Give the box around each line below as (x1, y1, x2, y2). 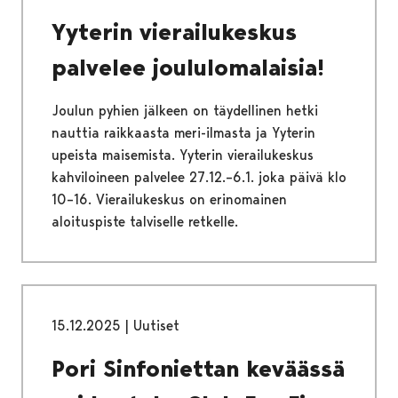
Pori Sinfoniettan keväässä (52, 354, 345, 384)
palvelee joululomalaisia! (52, 53, 324, 83)
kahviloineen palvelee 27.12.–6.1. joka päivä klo (52, 169, 346, 187)
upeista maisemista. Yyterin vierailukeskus (52, 147, 314, 164)
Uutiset (133, 317, 179, 335)
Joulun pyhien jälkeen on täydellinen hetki (52, 102, 318, 120)
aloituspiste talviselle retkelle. (52, 213, 238, 231)
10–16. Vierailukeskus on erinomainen (52, 191, 287, 209)
